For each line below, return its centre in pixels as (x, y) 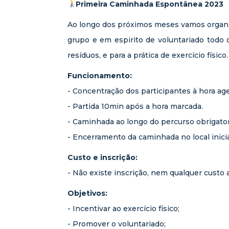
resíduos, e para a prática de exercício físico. (148, 55)
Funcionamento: (100, 76)
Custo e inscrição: (102, 157)
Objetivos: (87, 193)
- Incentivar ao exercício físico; (123, 209)
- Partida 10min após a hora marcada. (135, 106)
